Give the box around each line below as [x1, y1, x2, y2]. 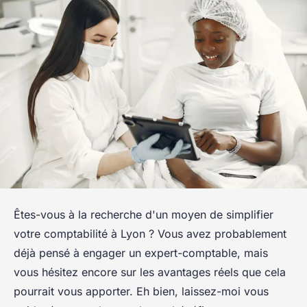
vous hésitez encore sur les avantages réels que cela [14, 265, 286, 279]
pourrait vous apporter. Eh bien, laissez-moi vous [14, 284, 269, 298]
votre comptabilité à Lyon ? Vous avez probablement [14, 226, 286, 241]
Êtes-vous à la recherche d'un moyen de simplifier [14, 207, 273, 221]
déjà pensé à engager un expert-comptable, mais [14, 245, 268, 260]
